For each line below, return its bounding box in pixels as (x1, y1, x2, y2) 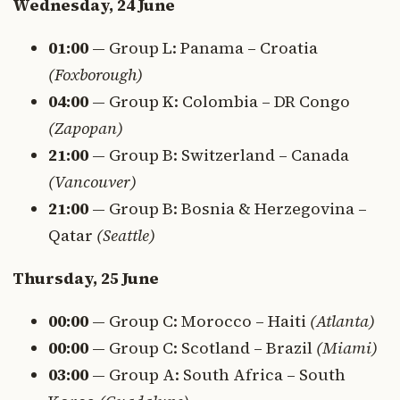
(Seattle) (96, 224, 155, 247)
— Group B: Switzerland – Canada (88, 144, 349, 167)
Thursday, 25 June (12, 267, 159, 290)
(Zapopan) (48, 117, 123, 140)
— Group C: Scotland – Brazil (88, 337, 316, 360)
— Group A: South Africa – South (88, 363, 346, 387)
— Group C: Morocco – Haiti (88, 310, 310, 333)
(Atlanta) (310, 310, 375, 333)
